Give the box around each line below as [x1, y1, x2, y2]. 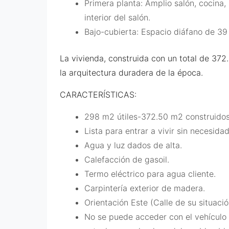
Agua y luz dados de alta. [84, 140, 182, 150]
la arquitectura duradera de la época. [60, 67, 203, 78]
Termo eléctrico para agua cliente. [84, 168, 216, 179]
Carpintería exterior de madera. [84, 182, 205, 193]
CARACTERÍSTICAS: [60, 89, 136, 100]
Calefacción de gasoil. [84, 154, 169, 165]
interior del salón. [84, 12, 150, 22]
